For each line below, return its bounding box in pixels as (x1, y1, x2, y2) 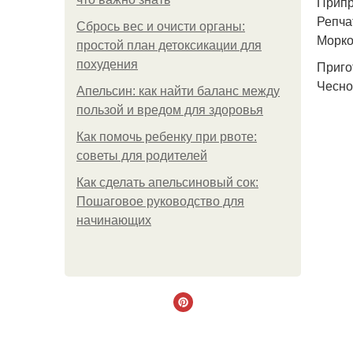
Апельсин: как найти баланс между (76, 84, 280, 98)
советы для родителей (76, 149, 207, 162)
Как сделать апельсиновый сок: (76, 176, 258, 189)
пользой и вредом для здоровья (76, 103, 263, 117)
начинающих (76, 214, 151, 227)
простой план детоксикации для (76, 39, 262, 52)
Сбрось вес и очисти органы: (76, 20, 245, 33)
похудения (76, 58, 138, 71)
